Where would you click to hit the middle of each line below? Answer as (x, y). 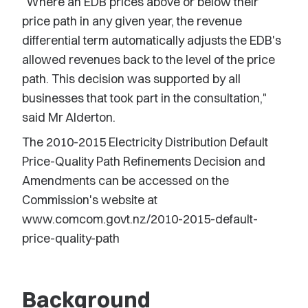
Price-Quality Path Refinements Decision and (144, 161)
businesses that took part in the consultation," (144, 98)
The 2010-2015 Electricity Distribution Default (145, 142)
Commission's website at (90, 200)
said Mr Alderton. (69, 117)
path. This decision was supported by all (131, 79)
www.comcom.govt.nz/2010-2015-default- (140, 219)
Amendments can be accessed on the (125, 180)
